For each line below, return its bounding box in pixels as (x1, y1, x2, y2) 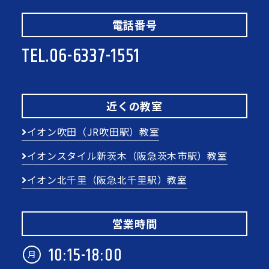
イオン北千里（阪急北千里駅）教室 (26, 172, 187, 187)
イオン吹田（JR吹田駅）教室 (26, 124, 160, 139)
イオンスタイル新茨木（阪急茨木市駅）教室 (26, 148, 228, 163)
